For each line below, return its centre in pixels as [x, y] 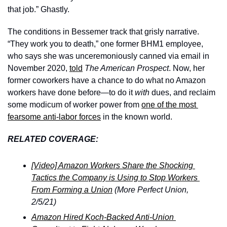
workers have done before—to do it [71, 92]
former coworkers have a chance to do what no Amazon [107, 80]
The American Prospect [127, 68]
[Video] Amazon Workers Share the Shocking [112, 165]
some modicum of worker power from [74, 105]
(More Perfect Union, [150, 190]
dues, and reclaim [183, 92]
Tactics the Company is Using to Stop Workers [115, 178]
